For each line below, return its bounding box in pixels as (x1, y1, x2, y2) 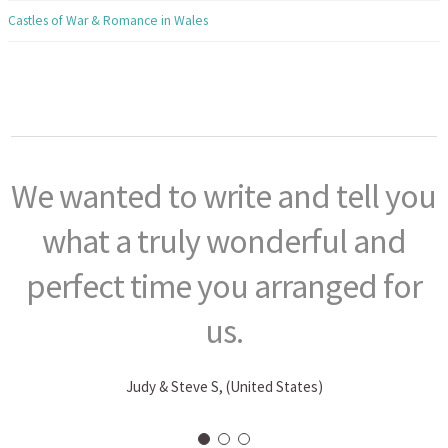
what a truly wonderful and (42, 220, 406, 263)
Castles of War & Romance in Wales (8, 11, 208, 29)
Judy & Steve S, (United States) (125, 377, 323, 397)
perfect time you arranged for (26, 265, 422, 308)
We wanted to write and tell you (11, 175, 437, 218)
